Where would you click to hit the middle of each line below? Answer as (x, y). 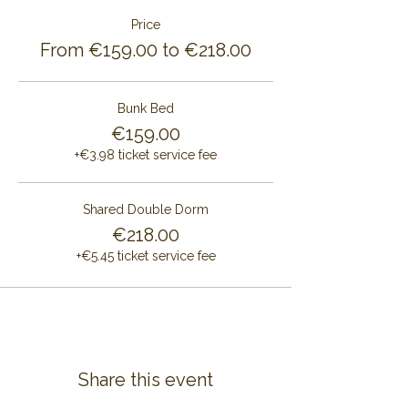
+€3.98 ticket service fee (146, 155)
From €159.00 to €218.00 (146, 50)
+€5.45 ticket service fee (146, 256)
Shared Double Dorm (146, 209)
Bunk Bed (146, 108)
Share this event (146, 380)
